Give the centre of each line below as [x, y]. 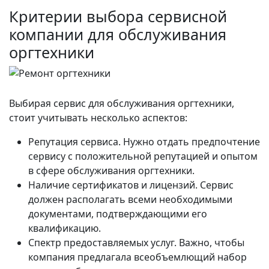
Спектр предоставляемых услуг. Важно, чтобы [136, 242]
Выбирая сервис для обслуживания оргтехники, [122, 103]
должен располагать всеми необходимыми [130, 199]
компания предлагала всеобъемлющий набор [138, 257]
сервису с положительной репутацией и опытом [143, 156]
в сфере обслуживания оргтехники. [111, 170]
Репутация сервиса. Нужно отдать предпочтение [144, 141]
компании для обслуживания [118, 34]
